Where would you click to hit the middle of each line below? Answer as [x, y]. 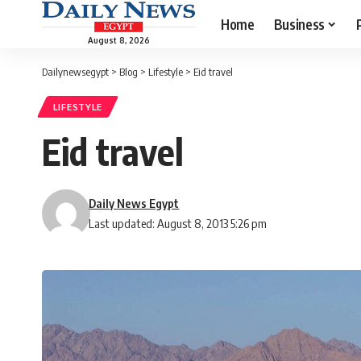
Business [299, 24]
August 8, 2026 [118, 40]
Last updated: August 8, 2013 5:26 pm [178, 224]
